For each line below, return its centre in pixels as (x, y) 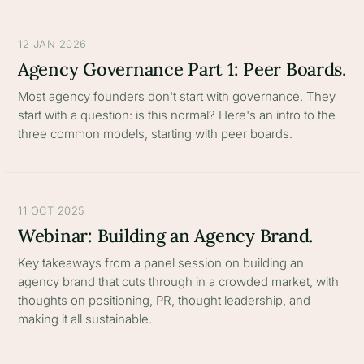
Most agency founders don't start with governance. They (177, 96)
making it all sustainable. (85, 319)
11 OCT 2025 (52, 210)
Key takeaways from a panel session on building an (161, 263)
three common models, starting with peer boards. (155, 134)
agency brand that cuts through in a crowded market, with (178, 282)
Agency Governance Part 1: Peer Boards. (182, 69)
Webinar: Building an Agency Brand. (166, 236)
